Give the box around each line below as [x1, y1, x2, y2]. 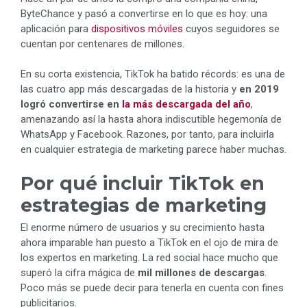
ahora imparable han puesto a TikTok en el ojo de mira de [21, 236, 278, 249]
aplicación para [21, 22, 91, 35]
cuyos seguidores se [183, 22, 280, 35]
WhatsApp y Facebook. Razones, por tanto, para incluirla [21, 128, 274, 141]
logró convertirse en [21, 98, 122, 111]
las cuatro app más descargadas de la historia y [21, 83, 239, 96]
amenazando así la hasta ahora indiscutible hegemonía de [21, 113, 282, 126]
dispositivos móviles [91, 22, 183, 35]
